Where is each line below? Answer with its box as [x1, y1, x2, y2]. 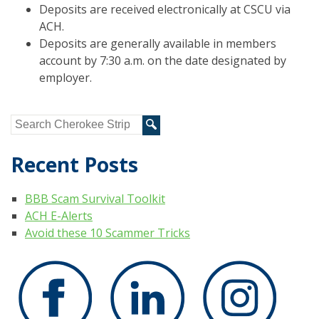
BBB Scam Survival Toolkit [25, 191, 165, 207]
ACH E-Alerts [25, 208, 93, 224]
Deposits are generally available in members [39, 35, 276, 51]
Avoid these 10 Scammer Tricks [25, 225, 190, 241]
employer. [39, 69, 92, 85]
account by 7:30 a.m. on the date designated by [39, 52, 286, 68]
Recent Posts [11, 151, 138, 179]
